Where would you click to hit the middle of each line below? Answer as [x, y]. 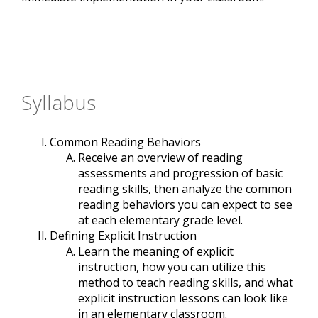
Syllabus [59, 103]
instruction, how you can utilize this [172, 267]
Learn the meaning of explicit [156, 252]
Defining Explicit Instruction [123, 236]
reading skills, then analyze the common [185, 189]
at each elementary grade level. [160, 220]
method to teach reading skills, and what [186, 283]
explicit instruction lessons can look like [183, 298]
